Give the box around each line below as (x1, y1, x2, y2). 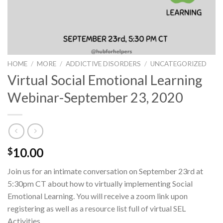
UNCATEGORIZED (150, 60, 207, 68)
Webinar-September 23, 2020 (7, 89, 183, 106)
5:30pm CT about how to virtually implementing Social (7, 179, 193, 189)
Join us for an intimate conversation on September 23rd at (7, 166, 203, 176)
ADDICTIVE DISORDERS (66, 60, 141, 68)
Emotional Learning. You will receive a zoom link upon (7, 191, 188, 201)
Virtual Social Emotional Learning (7, 71, 202, 88)
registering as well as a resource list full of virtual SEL (7, 204, 186, 214)
